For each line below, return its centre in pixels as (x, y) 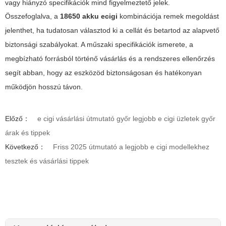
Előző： (17, 118)
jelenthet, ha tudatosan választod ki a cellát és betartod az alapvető (112, 30)
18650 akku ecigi (89, 16)
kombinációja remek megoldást (168, 16)
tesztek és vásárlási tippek (47, 161)
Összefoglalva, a (33, 16)
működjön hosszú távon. (44, 87)
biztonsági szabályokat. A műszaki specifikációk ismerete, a (99, 44)
